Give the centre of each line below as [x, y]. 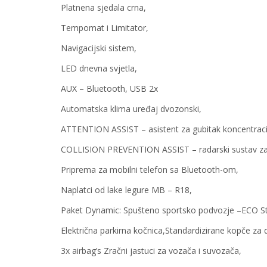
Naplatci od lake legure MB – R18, [126, 190]
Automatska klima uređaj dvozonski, [131, 109]
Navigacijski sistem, [99, 48]
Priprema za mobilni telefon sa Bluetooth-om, [150, 170]
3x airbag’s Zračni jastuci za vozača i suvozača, [151, 251]
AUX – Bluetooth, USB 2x [109, 89]
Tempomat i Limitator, [105, 28]
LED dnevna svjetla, [99, 69]
